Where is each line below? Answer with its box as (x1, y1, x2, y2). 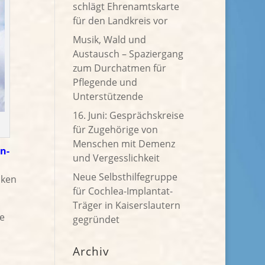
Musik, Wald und (73, 33, 147, 46)
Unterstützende (73, 90, 144, 103)
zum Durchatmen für (73, 62, 167, 75)
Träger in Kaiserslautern (73, 199, 181, 212)
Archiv (73, 244, 110, 259)
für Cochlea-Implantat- (73, 185, 173, 198)
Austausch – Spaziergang (73, 47, 184, 60)
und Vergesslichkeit (73, 151, 163, 164)
